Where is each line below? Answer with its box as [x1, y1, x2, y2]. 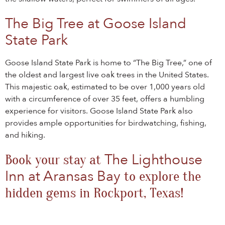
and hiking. [5, 130, 45, 141]
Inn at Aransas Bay [5, 167, 121, 186]
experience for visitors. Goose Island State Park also [5, 105, 193, 117]
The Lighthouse [104, 150, 202, 169]
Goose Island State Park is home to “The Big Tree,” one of [5, 57, 212, 68]
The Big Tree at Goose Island [5, 14, 186, 33]
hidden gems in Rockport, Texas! [5, 185, 184, 201]
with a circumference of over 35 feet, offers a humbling [5, 93, 204, 104]
